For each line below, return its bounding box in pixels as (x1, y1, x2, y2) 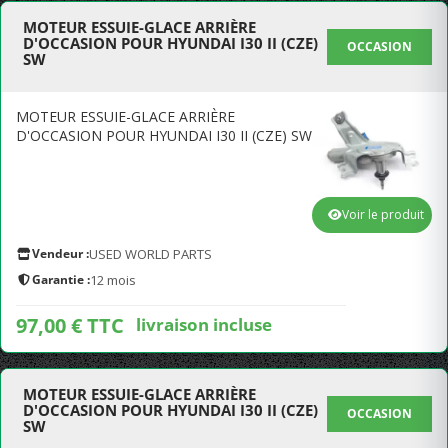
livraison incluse (136, 312, 272, 336)
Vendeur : (32, 245, 89, 262)
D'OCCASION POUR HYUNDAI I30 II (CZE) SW (16, 126, 312, 145)
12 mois (90, 271, 136, 289)
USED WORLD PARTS (89, 245, 212, 263)
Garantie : (32, 271, 90, 288)
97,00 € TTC (16, 312, 124, 339)
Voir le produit (342, 206, 424, 223)
